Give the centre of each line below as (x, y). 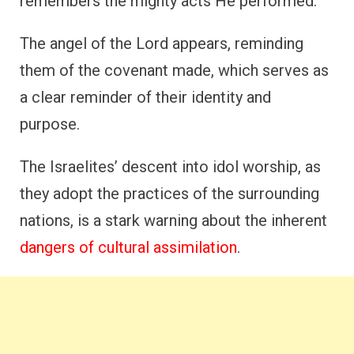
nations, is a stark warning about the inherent (173, 220)
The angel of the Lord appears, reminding (162, 43)
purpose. (50, 124)
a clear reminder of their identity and (145, 97)
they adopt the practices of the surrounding (169, 193)
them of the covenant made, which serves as (174, 70)
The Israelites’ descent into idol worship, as (170, 166)
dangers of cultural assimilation (128, 247)
